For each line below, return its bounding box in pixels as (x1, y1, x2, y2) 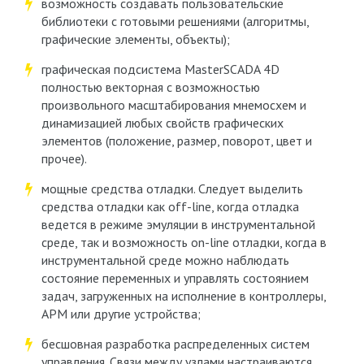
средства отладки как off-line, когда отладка (41, 198, 299, 214)
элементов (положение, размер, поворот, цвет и (41, 132, 312, 149)
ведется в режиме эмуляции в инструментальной (41, 216, 315, 232)
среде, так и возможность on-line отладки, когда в (41, 234, 327, 250)
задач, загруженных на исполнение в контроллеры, (41, 288, 326, 304)
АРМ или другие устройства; (41, 305, 201, 322)
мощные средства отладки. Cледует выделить (41, 180, 303, 197)
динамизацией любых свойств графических (41, 115, 284, 131)
